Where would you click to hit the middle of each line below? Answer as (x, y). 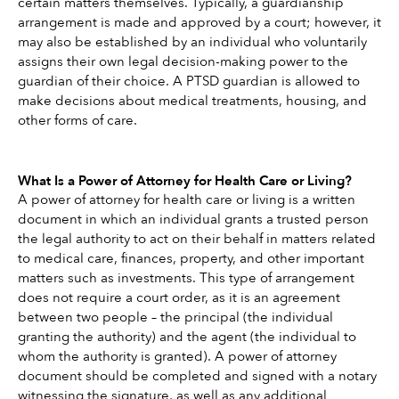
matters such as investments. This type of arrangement (186, 277)
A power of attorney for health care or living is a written (187, 199)
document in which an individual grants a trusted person (193, 219)
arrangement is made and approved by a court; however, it (199, 23)
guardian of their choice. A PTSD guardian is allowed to (189, 81)
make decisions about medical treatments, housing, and (192, 101)
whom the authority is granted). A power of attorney (177, 356)
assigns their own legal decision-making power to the (183, 62)
